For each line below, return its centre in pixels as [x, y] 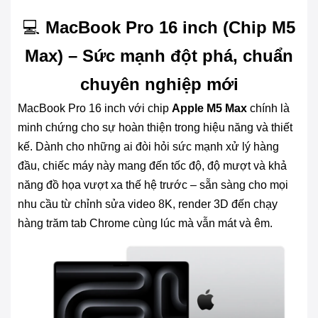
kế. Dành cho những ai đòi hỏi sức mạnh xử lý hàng [148, 147]
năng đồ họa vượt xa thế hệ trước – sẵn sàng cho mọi [153, 185]
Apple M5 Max [209, 108]
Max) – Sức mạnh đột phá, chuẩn [159, 56]
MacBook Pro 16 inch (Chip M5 [170, 27]
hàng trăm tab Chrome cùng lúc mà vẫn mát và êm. [145, 223]
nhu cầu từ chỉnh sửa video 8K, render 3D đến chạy [148, 204]
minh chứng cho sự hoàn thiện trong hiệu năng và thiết [155, 127]
